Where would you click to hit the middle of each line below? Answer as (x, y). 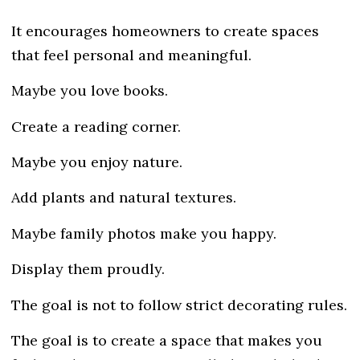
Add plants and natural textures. (124, 198)
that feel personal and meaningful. (131, 55)
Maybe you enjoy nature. (97, 162)
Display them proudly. (88, 269)
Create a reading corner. (96, 126)
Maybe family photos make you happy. (144, 233)
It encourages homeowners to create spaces (165, 31)
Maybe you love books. (90, 91)
